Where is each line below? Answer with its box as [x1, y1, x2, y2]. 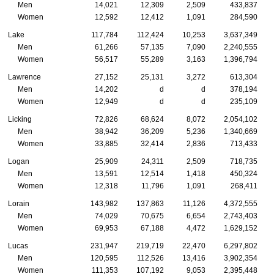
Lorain [8, 199, 29, 209]
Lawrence [8, 73, 41, 82]
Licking [8, 115, 32, 124]
